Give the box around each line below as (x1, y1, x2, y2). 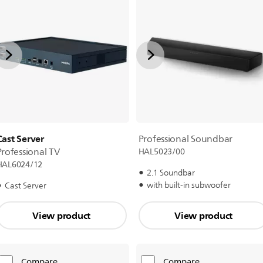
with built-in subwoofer (146, 178, 231, 192)
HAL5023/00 (138, 145, 185, 159)
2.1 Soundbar (146, 166, 195, 180)
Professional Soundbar (138, 131, 232, 147)
